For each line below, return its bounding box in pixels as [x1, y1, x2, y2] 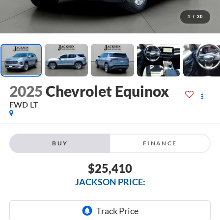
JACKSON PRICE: [75, 176, 145, 187]
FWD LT [9, 100, 38, 110]
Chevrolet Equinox [45, 82, 169, 100]
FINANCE [142, 139, 177, 147]
